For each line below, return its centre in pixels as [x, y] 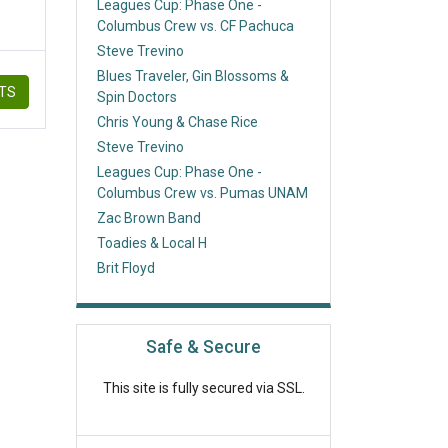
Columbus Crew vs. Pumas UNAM [202, 193]
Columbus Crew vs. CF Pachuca [195, 26]
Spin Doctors [137, 97]
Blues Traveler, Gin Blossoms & [193, 76]
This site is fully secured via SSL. [203, 388]
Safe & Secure [203, 347]
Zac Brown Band [149, 218]
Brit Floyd [126, 268]
